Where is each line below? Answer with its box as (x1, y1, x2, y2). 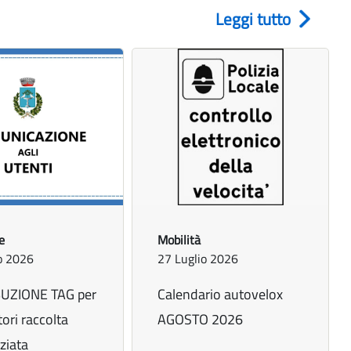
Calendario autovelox (157, 284, 284, 306)
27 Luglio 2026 (157, 249, 239, 269)
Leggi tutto (215, 6, 291, 32)
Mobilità (157, 230, 201, 250)
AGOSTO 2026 (157, 309, 244, 331)
